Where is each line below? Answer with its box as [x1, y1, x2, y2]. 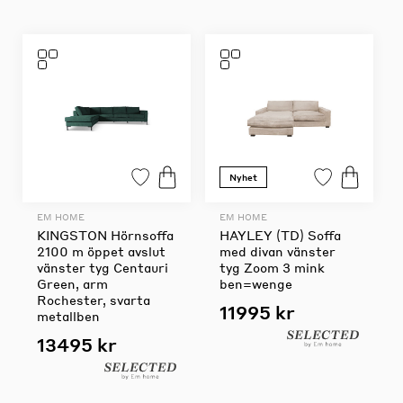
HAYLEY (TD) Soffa [219, 227, 341, 244]
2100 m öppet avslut [37, 243, 166, 260]
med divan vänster [219, 243, 336, 260]
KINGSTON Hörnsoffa [37, 227, 174, 244]
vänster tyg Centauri [37, 259, 168, 276]
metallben [37, 308, 100, 325]
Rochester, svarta [37, 291, 150, 309]
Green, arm [37, 275, 108, 292]
